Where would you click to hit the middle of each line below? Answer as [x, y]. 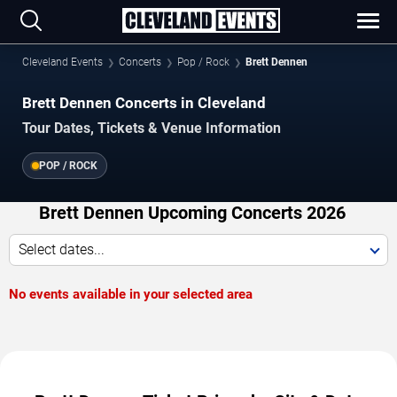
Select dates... [62, 250]
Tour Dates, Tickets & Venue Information [152, 128]
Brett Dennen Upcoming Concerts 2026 [192, 213]
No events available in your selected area [131, 295]
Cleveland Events [62, 62]
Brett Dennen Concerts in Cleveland [144, 103]
